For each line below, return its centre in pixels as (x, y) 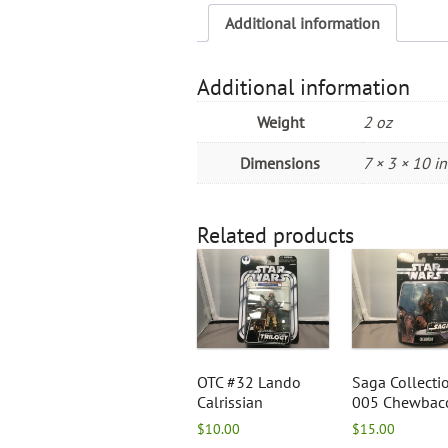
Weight (280, 122)
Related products (275, 235)
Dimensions (280, 163)
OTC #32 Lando (249, 382)
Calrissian (230, 402)
